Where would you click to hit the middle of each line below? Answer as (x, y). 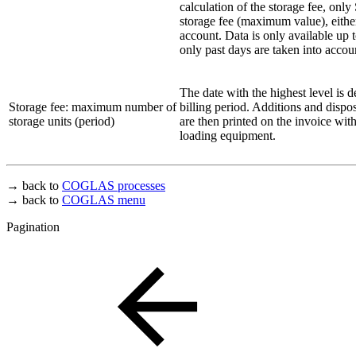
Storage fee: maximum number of (93, 107)
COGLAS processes (114, 186)
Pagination (33, 227)
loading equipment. (228, 136)
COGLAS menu (104, 200)
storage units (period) (62, 122)
